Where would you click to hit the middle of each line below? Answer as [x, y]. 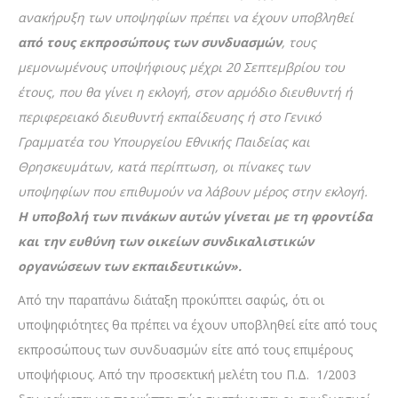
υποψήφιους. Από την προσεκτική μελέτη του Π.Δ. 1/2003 [187, 374]
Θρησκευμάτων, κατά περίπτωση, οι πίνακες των [164, 166]
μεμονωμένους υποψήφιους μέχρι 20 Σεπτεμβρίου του [181, 67]
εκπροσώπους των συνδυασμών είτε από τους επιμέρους [185, 349]
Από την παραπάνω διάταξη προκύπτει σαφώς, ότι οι [171, 299]
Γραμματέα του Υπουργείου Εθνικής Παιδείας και [164, 141]
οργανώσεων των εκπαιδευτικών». [130, 266]
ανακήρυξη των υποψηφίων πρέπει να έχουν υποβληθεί [186, 17]
